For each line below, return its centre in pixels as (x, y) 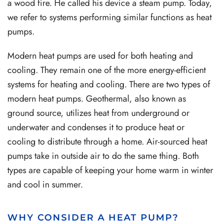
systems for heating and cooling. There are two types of (109, 84)
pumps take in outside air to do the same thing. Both (103, 156)
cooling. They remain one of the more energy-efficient (107, 70)
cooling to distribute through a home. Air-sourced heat (107, 141)
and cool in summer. (45, 184)
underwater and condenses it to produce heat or (96, 127)
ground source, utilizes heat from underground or (98, 113)
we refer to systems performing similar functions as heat (110, 17)
